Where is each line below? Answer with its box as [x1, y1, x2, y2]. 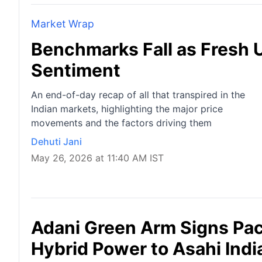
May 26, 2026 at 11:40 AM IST [31, 151, 164, 164]
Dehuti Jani [31, 135, 82, 147]
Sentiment [31, 59, 120, 81]
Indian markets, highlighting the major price [31, 102, 223, 115]
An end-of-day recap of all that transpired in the [31, 88, 245, 101]
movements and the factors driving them [31, 116, 212, 129]
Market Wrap [31, 17, 94, 30]
